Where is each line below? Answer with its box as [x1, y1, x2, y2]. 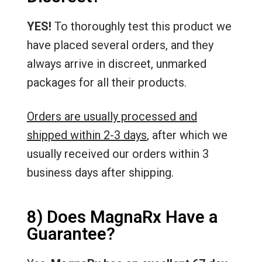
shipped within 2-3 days [26, 128, 147, 143]
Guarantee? [26, 224, 115, 244]
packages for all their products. [26, 75, 187, 90]
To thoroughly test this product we [51, 19, 232, 34]
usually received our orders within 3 [26, 147, 209, 161]
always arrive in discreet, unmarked [26, 57, 206, 71]
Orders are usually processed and [26, 109, 197, 124]
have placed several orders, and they [26, 38, 213, 53]
